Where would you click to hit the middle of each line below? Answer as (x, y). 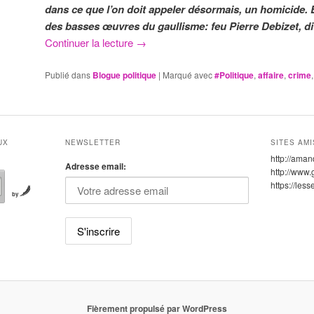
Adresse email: (95, 166)
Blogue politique (124, 75)
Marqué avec (187, 74)
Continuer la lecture (90, 43)
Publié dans (68, 74)
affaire (271, 75)
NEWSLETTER (93, 142)
